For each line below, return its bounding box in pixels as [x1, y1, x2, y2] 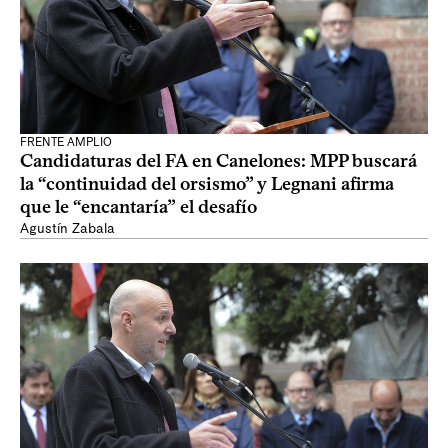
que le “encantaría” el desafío [20, 196, 257, 218]
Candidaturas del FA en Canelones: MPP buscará [20, 150, 417, 172]
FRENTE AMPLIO [20, 135, 112, 149]
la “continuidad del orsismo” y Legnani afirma [20, 173, 394, 195]
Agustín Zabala [20, 220, 115, 237]
